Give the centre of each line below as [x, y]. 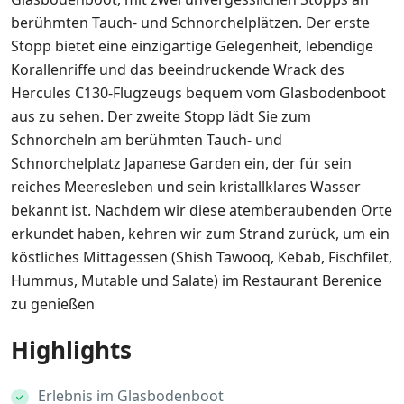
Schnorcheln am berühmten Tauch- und [147, 140]
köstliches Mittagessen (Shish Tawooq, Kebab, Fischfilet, [202, 257]
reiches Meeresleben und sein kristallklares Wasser [186, 187]
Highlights [71, 350]
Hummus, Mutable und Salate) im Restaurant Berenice [196, 280]
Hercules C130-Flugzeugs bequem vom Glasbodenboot [198, 93]
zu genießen [53, 304]
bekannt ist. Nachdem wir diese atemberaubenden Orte [202, 210]
